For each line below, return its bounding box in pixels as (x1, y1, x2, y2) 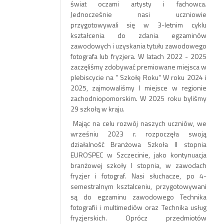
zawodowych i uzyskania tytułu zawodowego (70, 40, 206, 51)
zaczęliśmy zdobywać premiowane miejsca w (70, 61, 206, 72)
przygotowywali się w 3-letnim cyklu (70, 19, 206, 30)
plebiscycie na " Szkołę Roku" (70, 72, 163, 82)
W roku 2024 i (163, 72, 206, 82)
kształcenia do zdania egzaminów (70, 30, 206, 40)
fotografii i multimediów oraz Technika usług (70, 202, 206, 212)
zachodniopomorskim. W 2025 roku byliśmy (70, 93, 206, 103)
